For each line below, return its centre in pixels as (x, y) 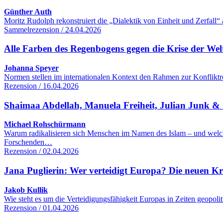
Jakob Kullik (26, 190)
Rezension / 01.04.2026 (41, 208)
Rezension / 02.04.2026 (41, 151)
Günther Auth (28, 11)
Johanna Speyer (31, 68)
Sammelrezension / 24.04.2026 (53, 29)
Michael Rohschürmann (45, 124)
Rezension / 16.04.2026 (41, 86)
